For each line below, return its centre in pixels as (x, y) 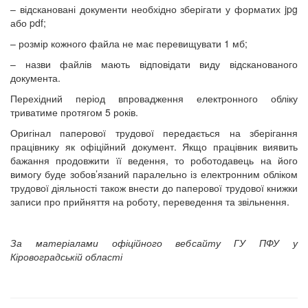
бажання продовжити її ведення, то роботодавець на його (154, 160)
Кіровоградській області (66, 256)
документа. (35, 77)
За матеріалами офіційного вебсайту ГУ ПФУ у (154, 242)
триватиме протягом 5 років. (74, 112)
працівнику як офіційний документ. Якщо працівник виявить (154, 146)
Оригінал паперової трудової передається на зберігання (154, 132)
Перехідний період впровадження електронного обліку (154, 98)
